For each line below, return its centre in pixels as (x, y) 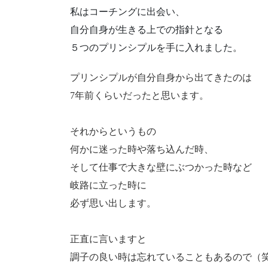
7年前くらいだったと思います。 (139, 95)
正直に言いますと (108, 239)
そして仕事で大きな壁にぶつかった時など (161, 167)
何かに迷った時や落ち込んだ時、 (142, 149)
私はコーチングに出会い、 (127, 12)
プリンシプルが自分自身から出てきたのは (161, 77)
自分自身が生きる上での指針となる (147, 30)
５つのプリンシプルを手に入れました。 (156, 48)
